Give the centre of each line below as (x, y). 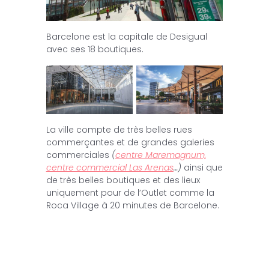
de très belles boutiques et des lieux (123, 180)
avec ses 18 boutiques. (95, 50)
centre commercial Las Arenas (110, 167)
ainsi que (202, 167)
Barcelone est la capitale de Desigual (126, 37)
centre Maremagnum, (160, 155)
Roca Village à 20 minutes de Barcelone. (132, 205)
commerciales (79, 155)
